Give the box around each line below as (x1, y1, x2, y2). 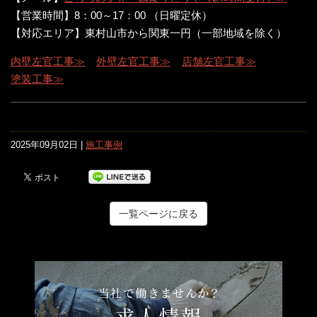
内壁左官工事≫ (11, 54, 85, 67)
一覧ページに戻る (119, 207, 198, 219)
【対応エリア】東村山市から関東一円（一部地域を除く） (11, 26, 287, 39)
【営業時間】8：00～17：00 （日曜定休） (11, 8, 212, 21)
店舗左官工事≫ (182, 54, 256, 67)
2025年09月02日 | (11, 139, 86, 150)
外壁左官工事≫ (96, 54, 171, 67)
